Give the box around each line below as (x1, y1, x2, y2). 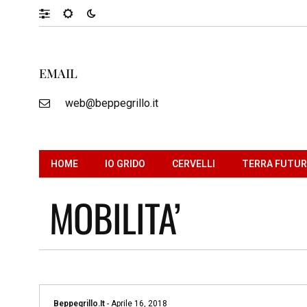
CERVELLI (172, 158, 215, 169)
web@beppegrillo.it (64, 96, 158, 110)
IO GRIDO (105, 158, 145, 169)
